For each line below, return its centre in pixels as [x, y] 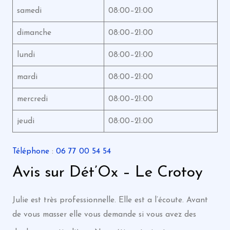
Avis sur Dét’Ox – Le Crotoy [107, 172]
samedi [29, 11]
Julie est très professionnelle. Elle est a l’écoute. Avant [110, 200]
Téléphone [31, 151]
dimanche [34, 33]
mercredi [32, 99]
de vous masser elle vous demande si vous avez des [104, 214]
